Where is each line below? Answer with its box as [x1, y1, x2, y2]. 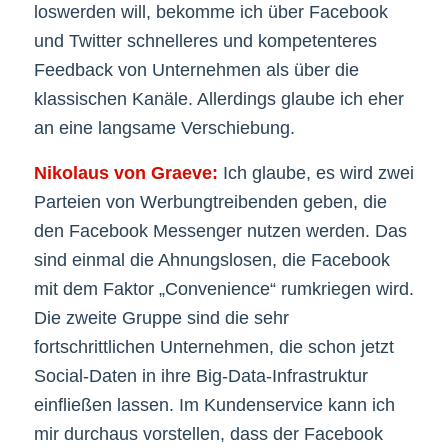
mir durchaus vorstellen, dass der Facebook [33, 423, 383, 444]
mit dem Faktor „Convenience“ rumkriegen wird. [33, 278, 414, 299]
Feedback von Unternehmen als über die [33, 60, 359, 81]
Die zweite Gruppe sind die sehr [33, 307, 289, 328]
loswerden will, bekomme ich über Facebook [33, 2, 388, 23]
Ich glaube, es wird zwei [222, 162, 414, 183]
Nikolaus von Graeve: [33, 162, 223, 183]
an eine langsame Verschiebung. [33, 118, 295, 139]
